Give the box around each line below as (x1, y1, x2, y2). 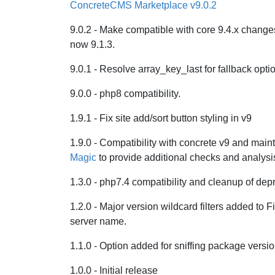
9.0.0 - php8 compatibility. (70, 88, 180, 99)
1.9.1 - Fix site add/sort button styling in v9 (70, 113, 252, 123)
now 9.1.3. (70, 39, 115, 50)
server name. (70, 216, 126, 227)
